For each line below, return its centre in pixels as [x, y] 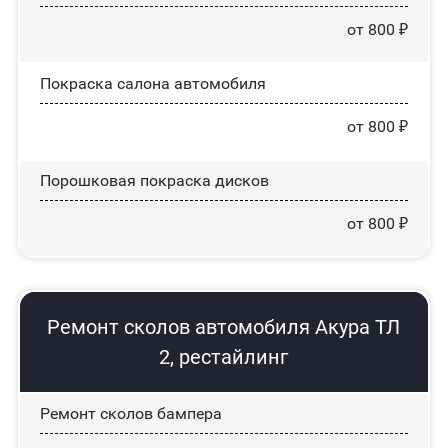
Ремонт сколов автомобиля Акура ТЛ [224, 326]
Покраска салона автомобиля [152, 83]
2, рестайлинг [224, 356]
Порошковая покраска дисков [154, 180]
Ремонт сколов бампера [130, 413]
